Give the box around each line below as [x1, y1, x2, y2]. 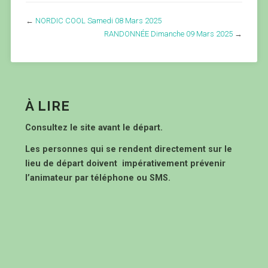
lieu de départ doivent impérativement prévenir [25, 159, 226, 169]
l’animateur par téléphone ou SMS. [25, 173, 170, 183]
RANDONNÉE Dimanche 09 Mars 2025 [104, 29, 233, 38]
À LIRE [25, 98, 70, 114]
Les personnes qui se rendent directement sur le [25, 144, 232, 154]
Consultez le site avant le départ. [25, 123, 165, 133]
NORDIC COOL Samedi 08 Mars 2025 [35, 16, 162, 25]
